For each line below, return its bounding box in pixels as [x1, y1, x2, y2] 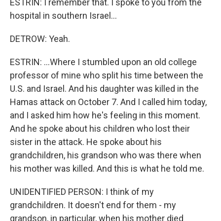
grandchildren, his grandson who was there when [10, 150, 201, 160]
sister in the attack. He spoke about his [10, 137, 162, 147]
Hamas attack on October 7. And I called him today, [10, 97, 207, 107]
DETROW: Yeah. [10, 34, 70, 44]
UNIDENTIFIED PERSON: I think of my [10, 186, 154, 197]
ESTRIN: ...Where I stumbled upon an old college [10, 57, 197, 67]
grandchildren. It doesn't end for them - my [10, 200, 176, 210]
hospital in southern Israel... [10, 10, 117, 21]
